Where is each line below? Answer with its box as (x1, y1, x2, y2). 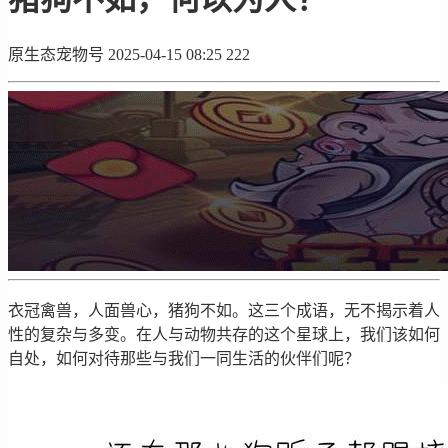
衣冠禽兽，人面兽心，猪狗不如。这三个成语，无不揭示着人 (8, 301, 440, 319)
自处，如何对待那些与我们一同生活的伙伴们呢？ (8, 349, 360, 367)
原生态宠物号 (8, 45, 104, 63)
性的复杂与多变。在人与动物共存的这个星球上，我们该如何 (8, 325, 440, 343)
